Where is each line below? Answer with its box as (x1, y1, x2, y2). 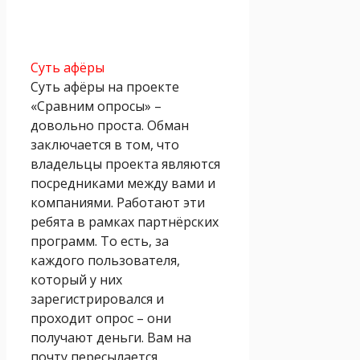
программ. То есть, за (31, 231, 169, 250)
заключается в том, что (31, 135, 179, 153)
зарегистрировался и (31, 289, 164, 308)
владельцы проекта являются (31, 154, 220, 173)
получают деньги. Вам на (31, 328, 191, 346)
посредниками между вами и (31, 174, 215, 192)
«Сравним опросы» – (31, 96, 162, 115)
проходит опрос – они (31, 309, 171, 327)
